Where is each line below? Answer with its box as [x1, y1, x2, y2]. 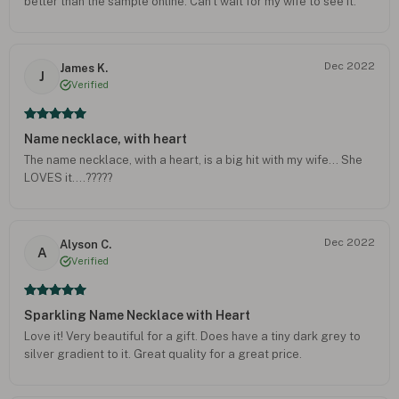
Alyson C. [60, 238, 111, 252]
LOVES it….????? [24, 170, 112, 184]
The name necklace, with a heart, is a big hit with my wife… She [24, 152, 362, 167]
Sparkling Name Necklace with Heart [24, 307, 250, 322]
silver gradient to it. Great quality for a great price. [24, 346, 302, 361]
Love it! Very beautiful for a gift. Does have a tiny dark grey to [24, 329, 361, 343]
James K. [60, 61, 108, 76]
